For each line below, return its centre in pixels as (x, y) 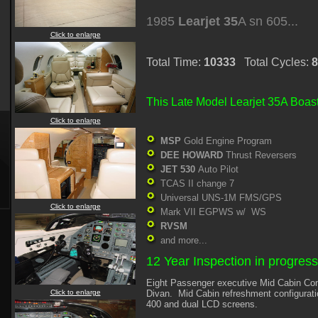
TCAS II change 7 (197, 183)
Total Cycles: (274, 62)
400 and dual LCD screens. (202, 304)
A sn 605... (268, 21)
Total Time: (175, 62)
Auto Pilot (218, 169)
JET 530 (179, 169)
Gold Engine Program (226, 141)
